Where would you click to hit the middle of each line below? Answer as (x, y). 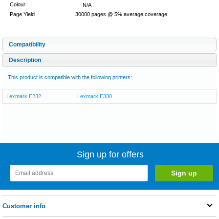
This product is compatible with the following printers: (70, 77)
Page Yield (22, 14)
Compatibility (27, 44)
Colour (18, 4)
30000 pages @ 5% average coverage (121, 14)
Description (25, 60)
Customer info (24, 206)
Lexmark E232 (24, 96)
